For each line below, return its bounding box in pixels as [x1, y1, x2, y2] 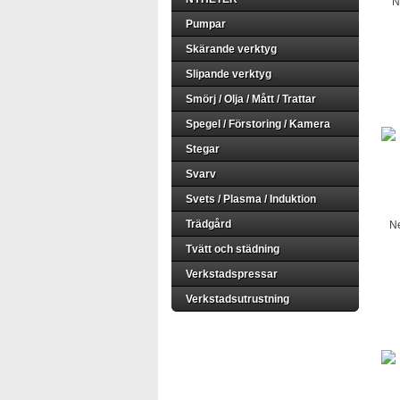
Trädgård [186, 218, 231, 230]
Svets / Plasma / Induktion [186, 193, 316, 205]
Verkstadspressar [186, 268, 278, 280]
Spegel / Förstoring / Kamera [186, 118, 330, 130]
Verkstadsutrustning [186, 293, 289, 305]
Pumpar [186, 18, 226, 30]
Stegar [186, 143, 220, 155]
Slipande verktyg [186, 68, 271, 80]
